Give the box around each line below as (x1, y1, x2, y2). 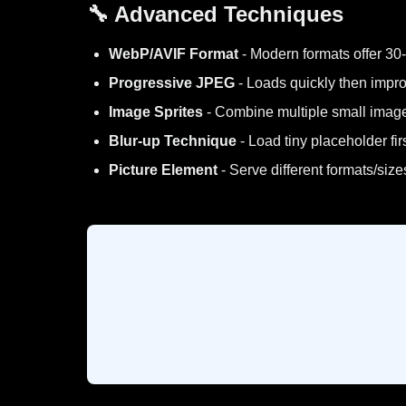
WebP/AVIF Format (109, 46, 238, 62)
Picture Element (109, 162, 217, 178)
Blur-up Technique (109, 133, 237, 149)
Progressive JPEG (109, 75, 235, 91)
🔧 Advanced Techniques (87, 2, 343, 26)
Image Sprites (109, 104, 203, 120)
